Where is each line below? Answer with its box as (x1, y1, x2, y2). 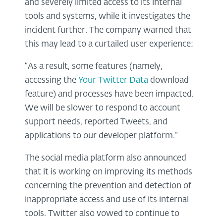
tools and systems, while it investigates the (25, 12, 190, 21)
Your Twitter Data (78, 76, 148, 85)
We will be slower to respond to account (25, 104, 180, 113)
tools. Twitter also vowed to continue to (25, 210, 179, 219)
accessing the (25, 76, 78, 85)
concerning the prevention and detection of (25, 182, 191, 191)
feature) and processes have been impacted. (25, 90, 194, 99)
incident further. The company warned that (25, 26, 191, 35)
